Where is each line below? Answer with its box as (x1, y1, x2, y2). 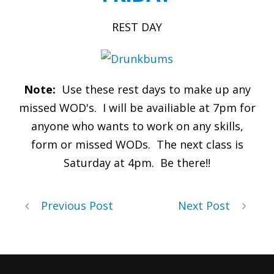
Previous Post (41, 198, 113, 213)
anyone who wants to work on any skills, (31, 119, 243, 134)
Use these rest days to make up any (55, 82, 251, 97)
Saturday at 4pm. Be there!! (64, 155, 210, 171)
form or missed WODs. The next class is (31, 137, 243, 152)
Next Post (178, 198, 230, 213)
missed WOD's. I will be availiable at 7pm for (18, 100, 256, 116)
